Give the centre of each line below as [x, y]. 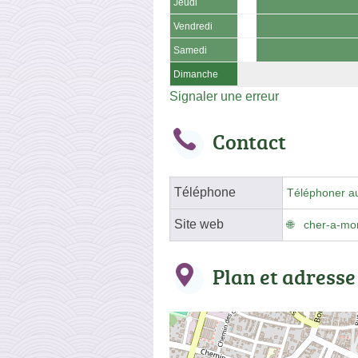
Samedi [190, 50]
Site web [199, 224]
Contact [249, 141]
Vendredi [193, 26]
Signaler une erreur [224, 96]
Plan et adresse [284, 276]
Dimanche [196, 74]
